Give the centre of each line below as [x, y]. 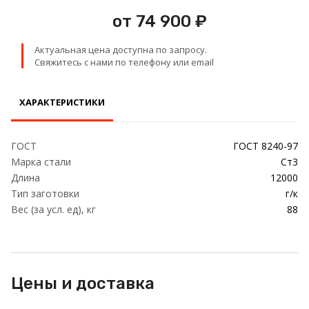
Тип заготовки [45, 193]
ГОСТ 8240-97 [266, 146]
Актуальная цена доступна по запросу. [121, 50]
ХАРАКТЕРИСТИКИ [62, 102]
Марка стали [41, 162]
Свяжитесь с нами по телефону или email [124, 62]
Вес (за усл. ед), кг [53, 209]
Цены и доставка [83, 283]
